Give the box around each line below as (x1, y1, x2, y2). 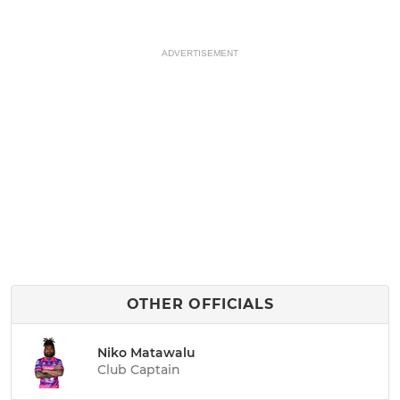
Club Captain (97, 361, 180, 378)
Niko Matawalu (97, 344, 196, 361)
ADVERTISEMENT (162, 48, 238, 58)
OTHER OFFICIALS (126, 296, 274, 312)
